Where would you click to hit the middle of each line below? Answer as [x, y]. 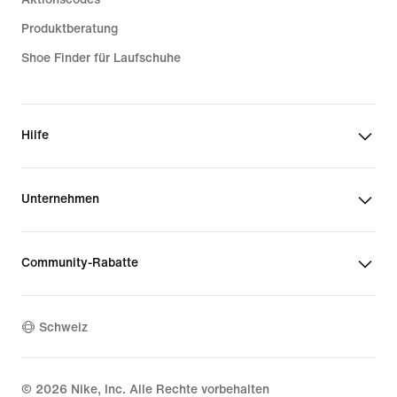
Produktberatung [70, 29]
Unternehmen [60, 199]
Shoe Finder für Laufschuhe [101, 58]
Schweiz [63, 327]
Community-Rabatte [80, 263]
